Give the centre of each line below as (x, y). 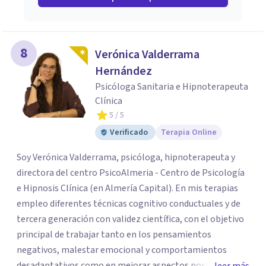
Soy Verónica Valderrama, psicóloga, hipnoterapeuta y (126, 157)
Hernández (123, 71)
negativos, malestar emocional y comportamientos (122, 250)
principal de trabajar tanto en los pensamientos (114, 235)
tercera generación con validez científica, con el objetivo (130, 219)
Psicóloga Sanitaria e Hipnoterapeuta (172, 87)
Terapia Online (189, 132)
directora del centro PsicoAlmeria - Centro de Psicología (131, 173)
